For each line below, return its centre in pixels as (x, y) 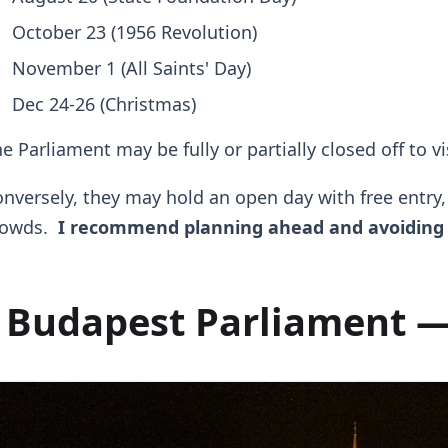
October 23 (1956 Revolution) (134, 32)
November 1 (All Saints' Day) (131, 68)
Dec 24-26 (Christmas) (103, 104)
